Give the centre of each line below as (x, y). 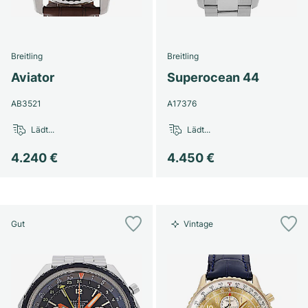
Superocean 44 (213, 77)
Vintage (198, 224)
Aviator (33, 77)
